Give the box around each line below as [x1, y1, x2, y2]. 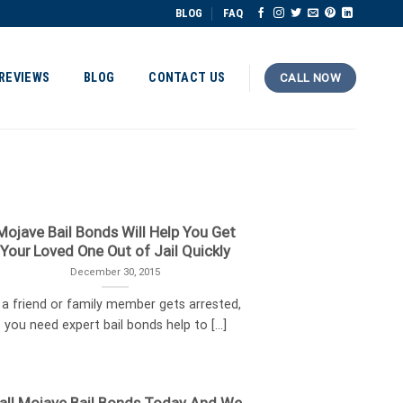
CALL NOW [280, 71, 342, 85]
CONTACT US [148, 69, 226, 85]
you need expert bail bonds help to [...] [4, 318, 227, 334]
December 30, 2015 [70, 264, 161, 278]
